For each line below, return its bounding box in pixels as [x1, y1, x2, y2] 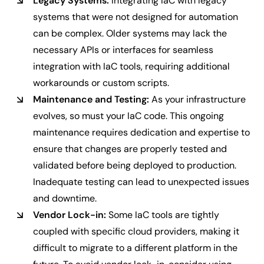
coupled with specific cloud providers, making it [33, 225, 239, 237]
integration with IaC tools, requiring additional [33, 60, 230, 72]
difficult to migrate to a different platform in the [33, 242, 237, 254]
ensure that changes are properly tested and [33, 143, 227, 155]
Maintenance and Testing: [33, 93, 149, 105]
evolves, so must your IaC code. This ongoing [33, 110, 224, 122]
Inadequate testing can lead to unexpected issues [33, 176, 249, 188]
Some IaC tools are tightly [106, 209, 219, 221]
